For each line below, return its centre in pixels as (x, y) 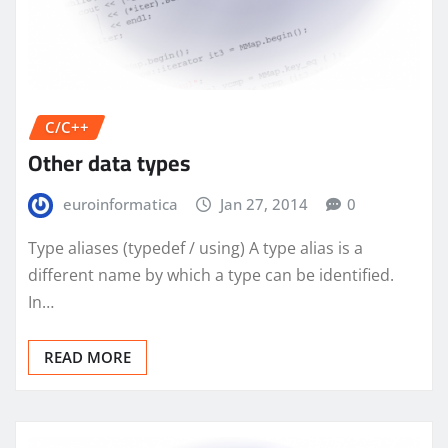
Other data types (109, 163)
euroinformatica (120, 204)
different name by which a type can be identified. (211, 274)
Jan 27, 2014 (264, 204)
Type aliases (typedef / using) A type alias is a (195, 247)
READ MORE (87, 356)
